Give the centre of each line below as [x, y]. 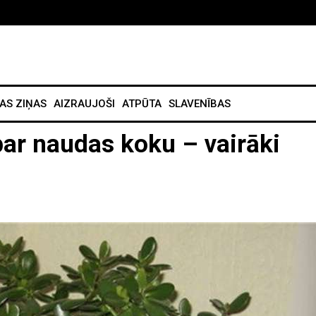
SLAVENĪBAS [200, 104]
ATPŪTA [142, 104]
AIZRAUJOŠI [84, 104]
